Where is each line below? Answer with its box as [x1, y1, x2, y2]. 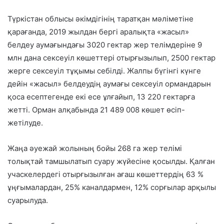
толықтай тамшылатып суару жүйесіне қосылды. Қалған [7, 156, 215, 166]
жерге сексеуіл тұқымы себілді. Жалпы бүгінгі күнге [7, 66, 201, 76]
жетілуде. [7, 118, 43, 128]
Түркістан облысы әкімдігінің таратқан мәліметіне [7, 14, 193, 24]
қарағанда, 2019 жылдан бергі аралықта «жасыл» [7, 27, 189, 37]
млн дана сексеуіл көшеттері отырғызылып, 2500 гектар [7, 53, 215, 63]
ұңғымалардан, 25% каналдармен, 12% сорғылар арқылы [7, 182, 216, 192]
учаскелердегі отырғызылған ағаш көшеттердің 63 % [7, 169, 203, 179]
